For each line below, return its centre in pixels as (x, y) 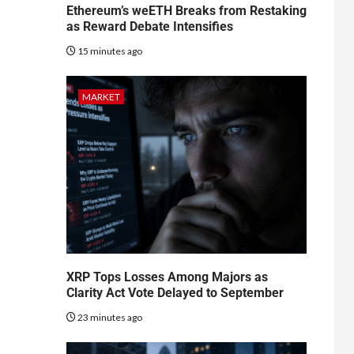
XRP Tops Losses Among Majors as (167, 277)
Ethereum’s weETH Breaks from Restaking (186, 10)
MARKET (101, 96)
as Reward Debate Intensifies (149, 26)
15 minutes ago (109, 51)
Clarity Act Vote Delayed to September (175, 292)
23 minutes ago (109, 317)
